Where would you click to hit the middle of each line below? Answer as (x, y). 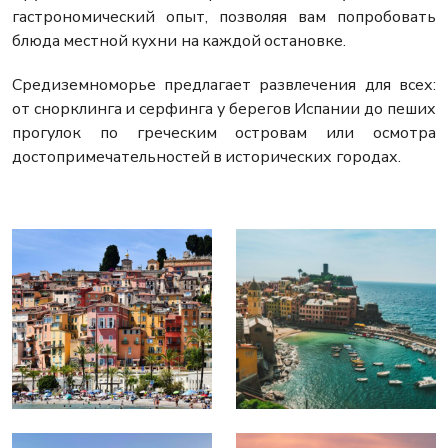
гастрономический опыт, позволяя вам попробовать (224, 17)
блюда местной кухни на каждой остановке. (179, 41)
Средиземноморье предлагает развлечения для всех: (224, 85)
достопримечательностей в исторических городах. (206, 157)
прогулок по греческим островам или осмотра (224, 133)
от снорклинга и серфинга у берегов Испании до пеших (224, 109)
